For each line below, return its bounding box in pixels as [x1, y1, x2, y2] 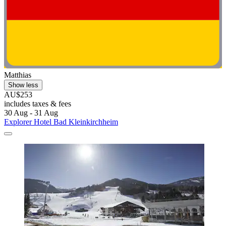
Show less [8, 81, 38, 89]
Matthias [4, 71, 31, 80]
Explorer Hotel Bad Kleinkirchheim [4, 118, 118, 127]
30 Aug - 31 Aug [4, 108, 58, 118]
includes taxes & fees [4, 99, 71, 108]
